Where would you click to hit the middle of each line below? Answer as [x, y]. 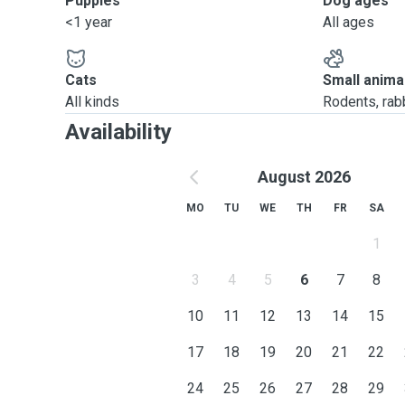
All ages [349, 22]
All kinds [92, 102]
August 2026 [304, 177]
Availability [118, 132]
